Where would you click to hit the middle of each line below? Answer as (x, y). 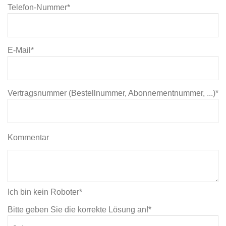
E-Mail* (21, 50)
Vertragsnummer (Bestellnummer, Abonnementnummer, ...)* (113, 93)
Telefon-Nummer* (39, 7)
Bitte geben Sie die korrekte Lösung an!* (79, 210)
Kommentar (28, 137)
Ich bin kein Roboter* (45, 192)
